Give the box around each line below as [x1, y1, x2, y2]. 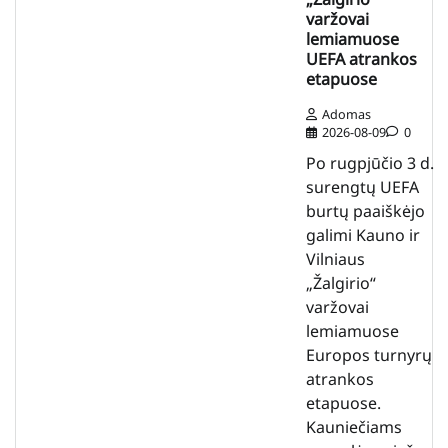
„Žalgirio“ [306, 271, 376, 294]
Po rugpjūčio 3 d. [306, 151, 434, 174]
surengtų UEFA [306, 175, 419, 198]
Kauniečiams [306, 415, 402, 438]
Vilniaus [306, 247, 365, 270]
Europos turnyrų [306, 343, 432, 366]
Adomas [322, 104, 371, 123]
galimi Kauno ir [306, 223, 420, 246]
